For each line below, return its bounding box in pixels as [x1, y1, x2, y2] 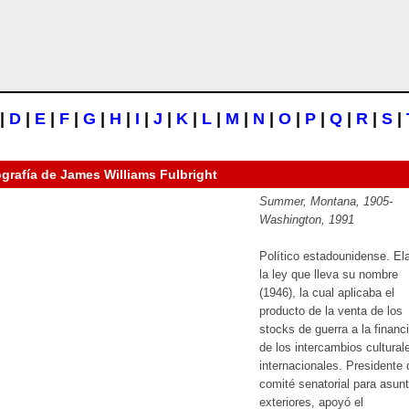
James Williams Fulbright [60, 167, 217, 182]
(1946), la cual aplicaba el [259, 286, 394, 299]
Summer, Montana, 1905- [259, 194, 393, 208]
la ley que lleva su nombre [259, 267, 398, 281]
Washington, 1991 [259, 213, 354, 226]
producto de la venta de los [259, 304, 403, 318]
